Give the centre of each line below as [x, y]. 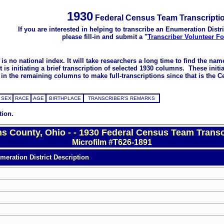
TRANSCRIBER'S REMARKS [121, 98]
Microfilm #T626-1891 [112, 142]
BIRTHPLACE [65, 98]
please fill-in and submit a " [104, 37]
